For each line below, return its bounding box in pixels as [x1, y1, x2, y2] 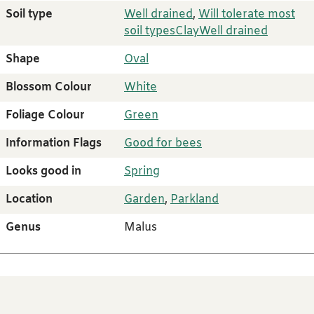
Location [6, 192, 53, 207]
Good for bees [124, 136, 202, 151]
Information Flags [6, 136, 102, 151]
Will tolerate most [198, 7, 295, 22]
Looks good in [6, 164, 81, 179]
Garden [124, 192, 165, 207]
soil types [124, 24, 175, 39]
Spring [124, 164, 160, 179]
